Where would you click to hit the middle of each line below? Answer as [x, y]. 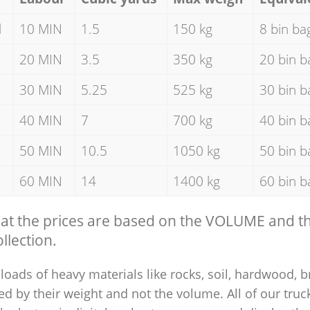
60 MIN [40, 181]
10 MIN [40, 28]
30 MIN [40, 89]
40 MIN [40, 120]
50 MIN [40, 150]
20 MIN [40, 59]
